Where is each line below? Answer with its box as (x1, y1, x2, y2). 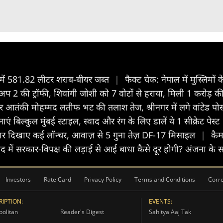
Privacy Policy (84, 175, 121, 184)
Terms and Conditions (134, 175, 195, 184)
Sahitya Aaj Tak (148, 207, 191, 216)
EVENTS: (148, 197, 172, 206)
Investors (5, 175, 31, 184)
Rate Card (44, 175, 71, 184)
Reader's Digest (60, 207, 104, 216)
